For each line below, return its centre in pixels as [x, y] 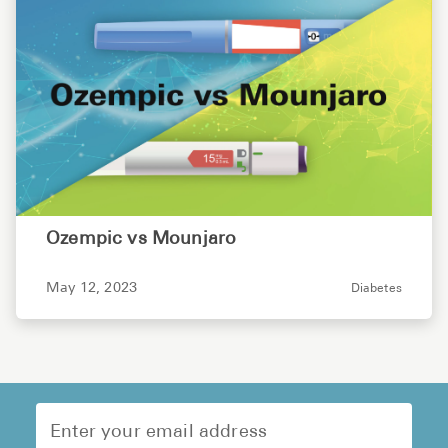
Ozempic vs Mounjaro [141, 240]
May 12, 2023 [92, 289]
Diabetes [376, 289]
